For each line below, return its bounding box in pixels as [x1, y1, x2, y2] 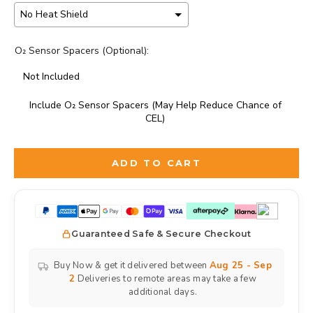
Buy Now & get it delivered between [54, 259, 210, 272]
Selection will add [22, 152, 105, 166]
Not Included [23, 69, 80, 83]
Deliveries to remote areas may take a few [75, 272, 256, 286]
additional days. [129, 286, 197, 299]
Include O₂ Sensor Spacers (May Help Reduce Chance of [29, 98, 282, 112]
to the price [105, 152, 156, 166]
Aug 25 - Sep [209, 259, 272, 272]
